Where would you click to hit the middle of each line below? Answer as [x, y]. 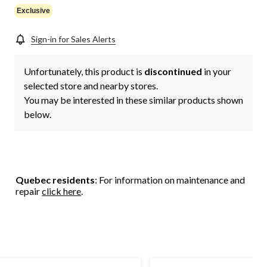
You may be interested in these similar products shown [133, 100]
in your [217, 72]
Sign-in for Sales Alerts [73, 39]
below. [38, 114]
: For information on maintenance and [170, 180]
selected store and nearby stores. [91, 86]
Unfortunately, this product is [84, 72]
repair [29, 191]
